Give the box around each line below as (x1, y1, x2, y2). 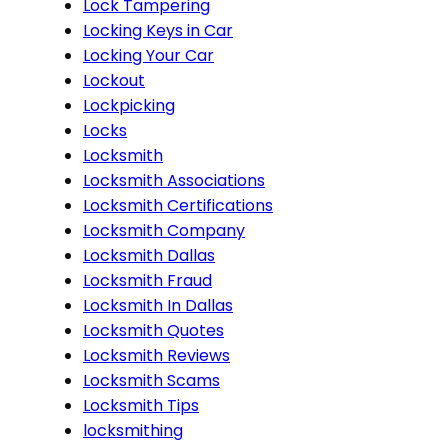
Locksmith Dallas (83, 243, 215, 267)
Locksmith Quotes (83, 318, 224, 342)
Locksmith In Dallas (83, 293, 233, 317)
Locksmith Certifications (83, 193, 273, 217)
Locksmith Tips (83, 393, 199, 417)
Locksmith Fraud (83, 268, 212, 292)
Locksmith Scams (83, 368, 220, 392)
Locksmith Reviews (83, 343, 230, 367)
